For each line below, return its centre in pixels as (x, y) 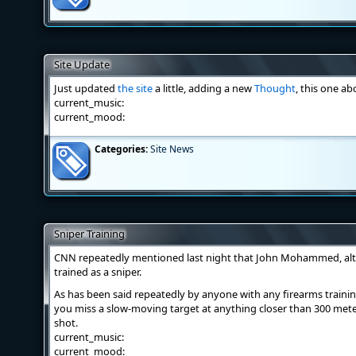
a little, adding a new (203, 88)
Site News (172, 149)
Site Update (82, 64)
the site (135, 88)
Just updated (86, 88)
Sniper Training (89, 234)
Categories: (121, 149)
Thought (275, 88)
